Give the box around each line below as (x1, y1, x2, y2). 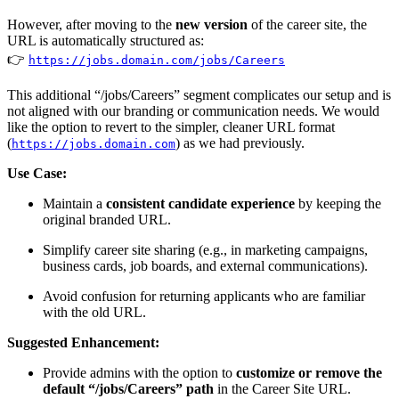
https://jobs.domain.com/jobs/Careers (28, 53, 285, 68)
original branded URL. (43, 212, 171, 228)
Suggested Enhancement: (7, 335, 159, 351)
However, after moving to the (7, 17, 175, 33)
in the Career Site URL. (214, 381, 351, 397)
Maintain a (43, 196, 106, 212)
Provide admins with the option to (43, 365, 236, 381)
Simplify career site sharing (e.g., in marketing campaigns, (43, 242, 368, 258)
